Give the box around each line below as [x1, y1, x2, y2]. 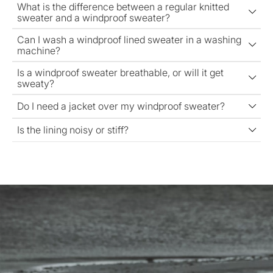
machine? [17, 44, 60, 57]
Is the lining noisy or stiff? [17, 124, 129, 136]
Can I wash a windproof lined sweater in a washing [17, 33, 241, 46]
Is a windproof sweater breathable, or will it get [17, 66, 224, 79]
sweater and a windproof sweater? [17, 11, 170, 24]
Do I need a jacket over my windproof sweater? [17, 100, 225, 113]
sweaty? [17, 77, 54, 90]
